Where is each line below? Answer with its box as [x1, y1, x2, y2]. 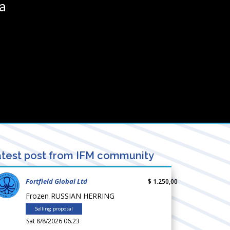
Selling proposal [35, 205, 73, 212]
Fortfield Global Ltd [26, 176, 87, 186]
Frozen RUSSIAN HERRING [26, 190, 119, 201]
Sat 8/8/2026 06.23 [26, 216, 80, 225]
